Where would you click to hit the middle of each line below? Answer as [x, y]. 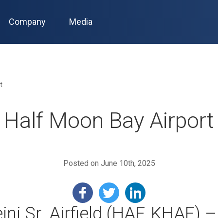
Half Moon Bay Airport [109, 120]
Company [27, 22]
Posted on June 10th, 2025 [109, 163]
